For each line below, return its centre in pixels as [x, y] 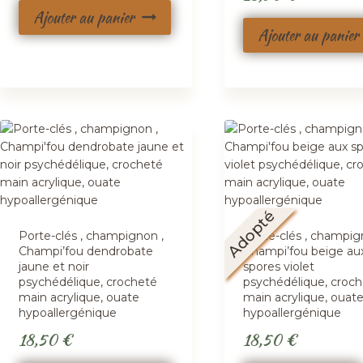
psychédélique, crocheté [88, 282]
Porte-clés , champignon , [92, 235]
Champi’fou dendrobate [86, 251]
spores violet [278, 266]
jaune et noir [54, 266]
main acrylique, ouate [79, 297]
